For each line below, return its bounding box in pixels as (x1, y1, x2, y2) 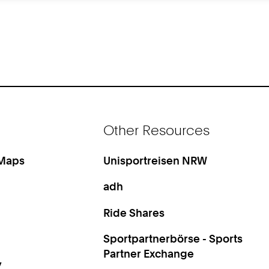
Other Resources (103, 122, 210, 139)
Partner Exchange (103, 246, 195, 260)
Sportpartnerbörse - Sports (103, 231, 243, 245)
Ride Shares (103, 205, 165, 219)
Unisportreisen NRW (103, 154, 208, 168)
